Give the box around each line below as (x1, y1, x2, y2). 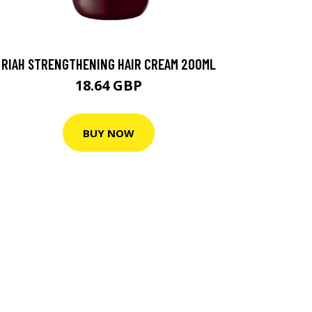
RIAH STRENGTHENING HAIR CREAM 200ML (1, 55, 216, 72)
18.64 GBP (75, 76, 142, 95)
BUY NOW (83, 125, 134, 140)
